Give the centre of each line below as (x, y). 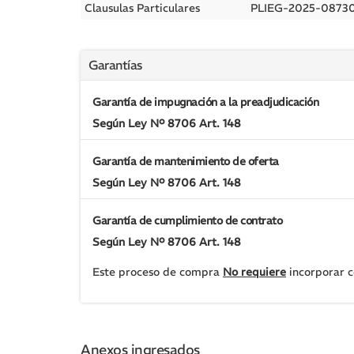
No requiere (254, 272)
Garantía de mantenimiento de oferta (186, 161)
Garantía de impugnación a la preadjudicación (205, 102)
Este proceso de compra (158, 272)
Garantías (115, 65)
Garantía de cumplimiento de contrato (187, 220)
